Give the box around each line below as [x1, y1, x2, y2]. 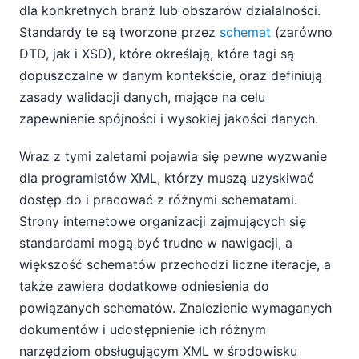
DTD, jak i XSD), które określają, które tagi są [19, 46, 294, 63]
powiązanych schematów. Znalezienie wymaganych [19, 299, 332, 316]
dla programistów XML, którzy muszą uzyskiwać [19, 169, 314, 186]
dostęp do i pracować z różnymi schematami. [19, 191, 297, 208]
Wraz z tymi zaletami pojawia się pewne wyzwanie [19, 147, 327, 164]
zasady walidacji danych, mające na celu [19, 89, 265, 106]
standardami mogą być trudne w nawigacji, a [19, 234, 292, 251]
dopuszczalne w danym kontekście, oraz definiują [19, 67, 322, 84]
